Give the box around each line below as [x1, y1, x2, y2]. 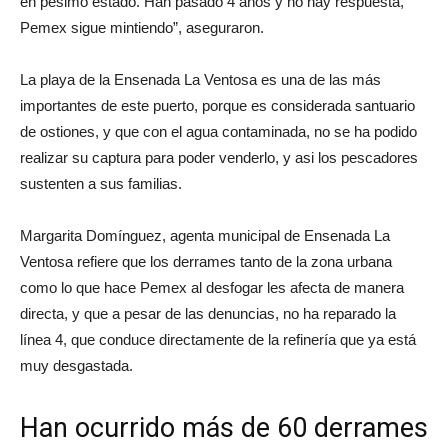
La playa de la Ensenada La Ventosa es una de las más [20, 70, 381, 88]
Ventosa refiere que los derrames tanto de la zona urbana [20, 252, 392, 270]
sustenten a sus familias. [20, 174, 182, 192]
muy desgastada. [20, 356, 133, 374]
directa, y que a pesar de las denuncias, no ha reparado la [20, 304, 396, 322]
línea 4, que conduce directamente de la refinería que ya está [20, 330, 416, 348]
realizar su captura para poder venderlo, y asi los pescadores [20, 148, 418, 166]
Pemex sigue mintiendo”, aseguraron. [20, 18, 264, 36]
